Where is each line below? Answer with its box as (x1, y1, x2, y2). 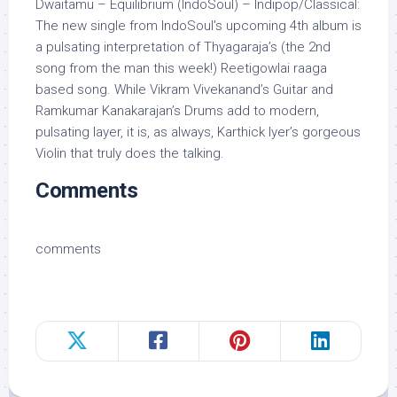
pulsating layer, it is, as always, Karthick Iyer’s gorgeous (35, 124, 361, 140)
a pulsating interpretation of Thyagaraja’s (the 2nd (35, 39, 331, 55)
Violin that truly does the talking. (35, 145, 224, 161)
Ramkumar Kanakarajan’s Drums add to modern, (35, 103, 319, 119)
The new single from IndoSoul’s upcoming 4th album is (35, 18, 362, 34)
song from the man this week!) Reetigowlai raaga (35, 60, 327, 76)
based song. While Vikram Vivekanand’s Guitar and (35, 82, 333, 97)
